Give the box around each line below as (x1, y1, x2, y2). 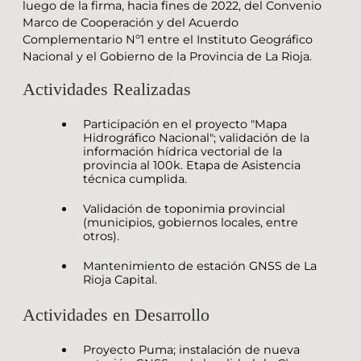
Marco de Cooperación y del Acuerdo (23, 15, 239, 31)
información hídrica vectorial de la (83, 143, 282, 159)
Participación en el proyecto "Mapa (83, 116, 287, 131)
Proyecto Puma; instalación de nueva (83, 342, 300, 357)
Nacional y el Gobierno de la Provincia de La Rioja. (23, 49, 312, 64)
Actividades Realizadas (23, 78, 191, 99)
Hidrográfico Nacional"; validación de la (83, 130, 309, 145)
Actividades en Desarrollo (23, 304, 210, 325)
